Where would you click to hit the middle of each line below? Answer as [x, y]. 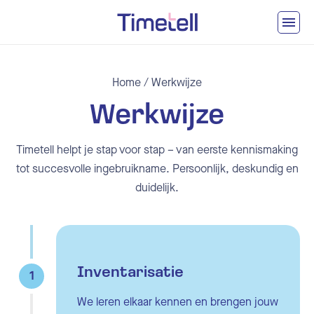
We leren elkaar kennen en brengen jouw [178, 302]
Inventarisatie [130, 273]
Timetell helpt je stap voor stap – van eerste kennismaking [157, 150]
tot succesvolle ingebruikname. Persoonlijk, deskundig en [157, 169]
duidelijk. [157, 188]
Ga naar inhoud [42, 15]
